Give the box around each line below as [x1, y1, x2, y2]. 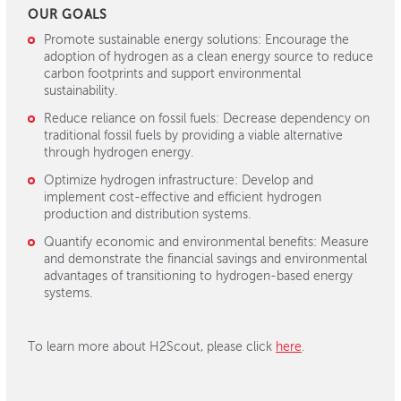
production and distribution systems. [43, 208, 251, 221]
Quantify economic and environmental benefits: [43, 235, 317, 249]
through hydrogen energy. [43, 146, 193, 159]
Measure [316, 235, 369, 249]
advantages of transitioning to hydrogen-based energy [43, 269, 353, 283]
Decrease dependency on [218, 112, 370, 125]
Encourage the [260, 33, 349, 47]
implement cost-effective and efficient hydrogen [43, 191, 321, 204]
